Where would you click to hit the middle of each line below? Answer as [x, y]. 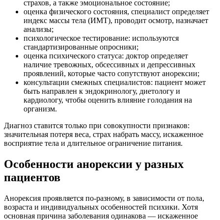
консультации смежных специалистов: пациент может [115, 82]
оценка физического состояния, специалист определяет [116, 11]
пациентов [32, 177]
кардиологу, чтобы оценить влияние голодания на [108, 100]
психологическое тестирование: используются [101, 38]
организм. [40, 109]
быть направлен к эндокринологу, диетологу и [102, 91]
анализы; [39, 29]
